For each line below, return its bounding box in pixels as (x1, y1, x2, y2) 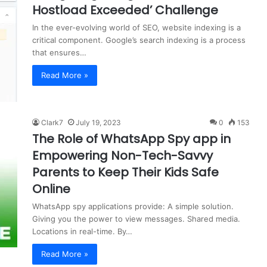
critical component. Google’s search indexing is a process (32, 35, 246, 45)
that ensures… (32, 47, 86, 57)
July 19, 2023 (76, 117, 121, 127)
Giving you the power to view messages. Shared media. (32, 213, 240, 223)
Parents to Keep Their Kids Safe (32, 163, 219, 181)
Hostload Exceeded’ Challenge (32, 1, 218, 18)
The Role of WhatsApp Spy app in (32, 130, 231, 147)
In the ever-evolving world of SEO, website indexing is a (32, 22, 241, 32)
